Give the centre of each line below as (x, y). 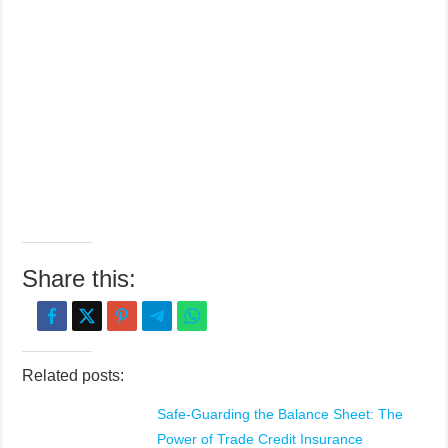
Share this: (79, 279)
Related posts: (73, 376)
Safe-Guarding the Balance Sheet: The (280, 414)
